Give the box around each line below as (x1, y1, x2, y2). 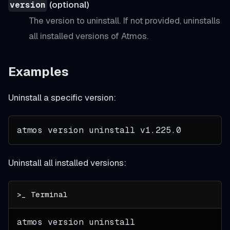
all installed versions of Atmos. (29, 30, 148, 42)
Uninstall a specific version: (8, 92, 116, 104)
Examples (8, 64, 69, 80)
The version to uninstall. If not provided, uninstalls (29, 15, 220, 27)
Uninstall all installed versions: (8, 157, 126, 169)
